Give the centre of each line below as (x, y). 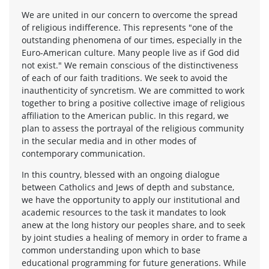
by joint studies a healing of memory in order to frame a (134, 237)
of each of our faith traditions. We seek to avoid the (125, 77)
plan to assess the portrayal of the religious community (133, 128)
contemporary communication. (83, 153)
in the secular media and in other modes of (109, 141)
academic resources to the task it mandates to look (124, 212)
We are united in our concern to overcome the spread (130, 14)
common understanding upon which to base (111, 250)
